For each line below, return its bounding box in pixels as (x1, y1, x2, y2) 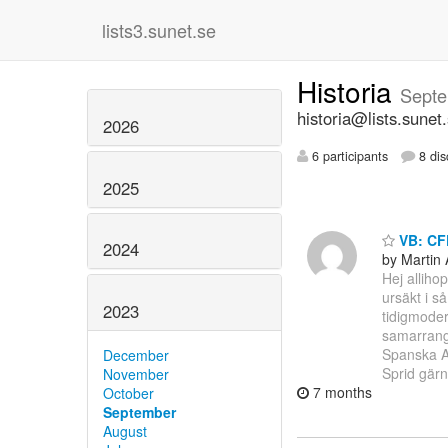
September (103, 402, 176, 423)
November (103, 364, 169, 385)
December (103, 345, 169, 366)
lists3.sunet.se (102, 17, 216, 43)
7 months (309, 381, 372, 402)
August (103, 421, 147, 442)
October (103, 383, 154, 404)
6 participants (308, 147, 388, 166)
